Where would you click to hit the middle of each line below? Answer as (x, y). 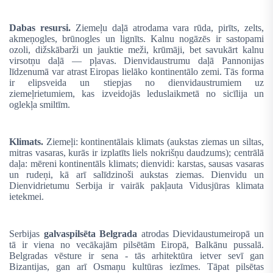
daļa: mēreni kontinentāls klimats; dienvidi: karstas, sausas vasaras (136, 163)
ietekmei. (27, 196)
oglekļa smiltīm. (40, 104)
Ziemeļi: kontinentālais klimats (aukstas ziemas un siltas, (155, 141)
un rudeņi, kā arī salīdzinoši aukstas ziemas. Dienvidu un (136, 174)
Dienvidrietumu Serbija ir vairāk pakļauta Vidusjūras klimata (136, 185)
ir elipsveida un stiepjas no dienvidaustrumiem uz (136, 82)
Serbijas (27, 234)
